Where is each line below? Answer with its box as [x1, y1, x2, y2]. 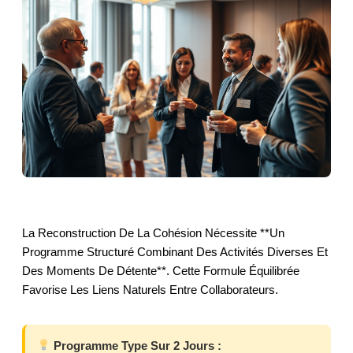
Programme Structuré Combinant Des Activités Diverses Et [22, 244, 328, 258]
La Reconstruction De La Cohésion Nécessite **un [22, 225, 284, 240]
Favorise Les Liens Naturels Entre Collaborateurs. [22, 282, 278, 296]
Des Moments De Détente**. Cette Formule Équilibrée [22, 263, 299, 277]
